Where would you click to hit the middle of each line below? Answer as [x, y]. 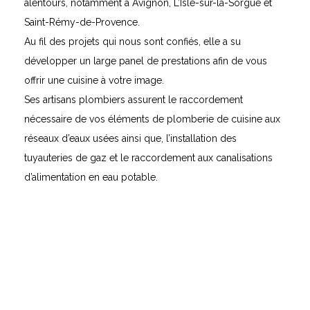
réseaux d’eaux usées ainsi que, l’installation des [130, 139]
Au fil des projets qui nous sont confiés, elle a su [133, 42]
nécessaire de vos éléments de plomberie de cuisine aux [152, 119]
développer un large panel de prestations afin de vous [146, 61]
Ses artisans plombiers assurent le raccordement [134, 100]
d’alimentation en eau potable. [91, 177]
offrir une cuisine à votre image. [94, 81]
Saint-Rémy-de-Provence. [82, 22]
